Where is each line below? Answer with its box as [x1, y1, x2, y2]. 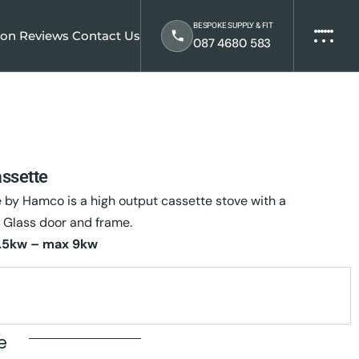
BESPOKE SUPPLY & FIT [193, 20, 273, 31]
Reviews [19, 28, 70, 43]
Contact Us [72, 28, 140, 43]
